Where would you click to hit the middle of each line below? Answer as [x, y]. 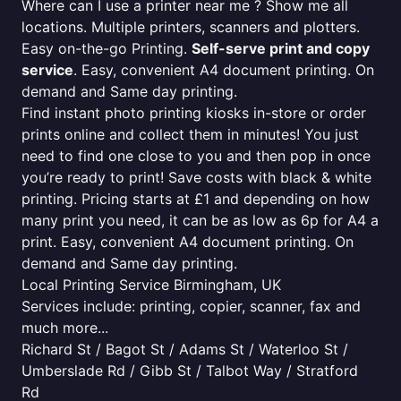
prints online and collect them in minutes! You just [190, 134]
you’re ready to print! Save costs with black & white [196, 177]
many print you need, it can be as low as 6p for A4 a [200, 220]
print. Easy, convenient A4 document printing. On [188, 242]
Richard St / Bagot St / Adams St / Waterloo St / [185, 349]
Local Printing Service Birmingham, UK [151, 285]
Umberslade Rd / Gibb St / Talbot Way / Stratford [190, 371]
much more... [65, 328]
